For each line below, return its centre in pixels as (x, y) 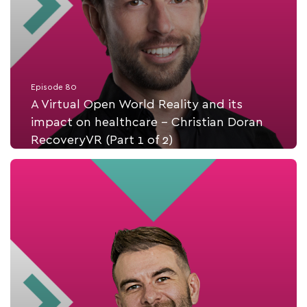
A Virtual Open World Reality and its (137, 105)
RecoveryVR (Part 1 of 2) (102, 140)
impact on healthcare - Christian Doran (147, 123)
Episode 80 (54, 87)
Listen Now (164, 184)
